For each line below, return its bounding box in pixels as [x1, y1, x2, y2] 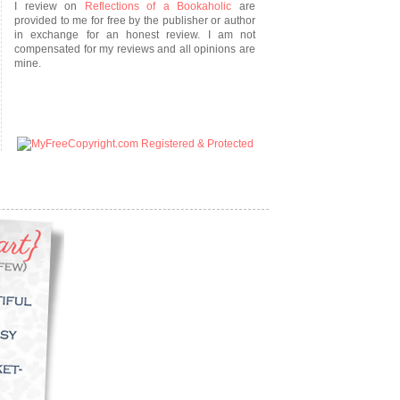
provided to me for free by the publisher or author [14, 14, 255, 27]
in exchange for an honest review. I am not [14, 29, 255, 41]
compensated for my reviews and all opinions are [14, 43, 255, 55]
